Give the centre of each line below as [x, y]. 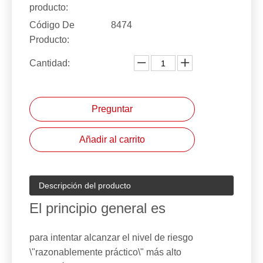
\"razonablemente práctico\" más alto [105, 252]
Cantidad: [50, 63]
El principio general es [97, 208]
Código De [52, 25]
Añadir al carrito [112, 139]
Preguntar [112, 109]
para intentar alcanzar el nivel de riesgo [111, 237]
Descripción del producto [85, 186]
